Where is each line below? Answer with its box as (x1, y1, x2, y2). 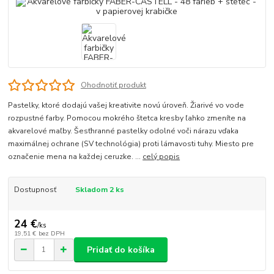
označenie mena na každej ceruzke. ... (8, 152, 143, 162)
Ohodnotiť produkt (80, 80, 146, 90)
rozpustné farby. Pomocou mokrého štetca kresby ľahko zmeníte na (8, 113, 246, 124)
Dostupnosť (13, 185, 56, 195)
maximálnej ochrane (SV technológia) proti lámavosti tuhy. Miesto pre (8, 139, 254, 149)
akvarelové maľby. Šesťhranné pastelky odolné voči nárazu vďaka (8, 126, 239, 136)
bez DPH (38, 229, 65, 239)
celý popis (143, 152, 180, 162)
